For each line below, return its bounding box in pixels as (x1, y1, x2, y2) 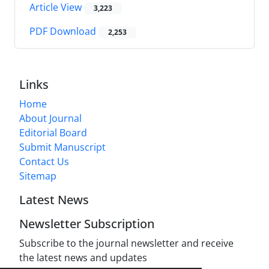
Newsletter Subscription (19, 216, 154, 232)
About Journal (19, 112, 82, 125)
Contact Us (19, 155, 69, 169)
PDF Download (29, 25, 98, 38)
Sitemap (19, 169, 56, 183)
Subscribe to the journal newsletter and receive (19, 237, 234, 250)
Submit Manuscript (19, 141, 106, 154)
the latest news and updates (19, 251, 147, 265)
